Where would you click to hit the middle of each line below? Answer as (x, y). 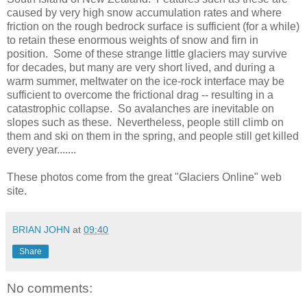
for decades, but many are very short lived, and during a (141, 67)
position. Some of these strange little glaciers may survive (147, 53)
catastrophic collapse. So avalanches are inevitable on (140, 108)
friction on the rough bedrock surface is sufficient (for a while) (153, 26)
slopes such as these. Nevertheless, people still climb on (145, 122)
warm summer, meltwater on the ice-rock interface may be (146, 81)
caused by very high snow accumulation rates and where (144, 12)
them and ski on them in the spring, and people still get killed (153, 136)
